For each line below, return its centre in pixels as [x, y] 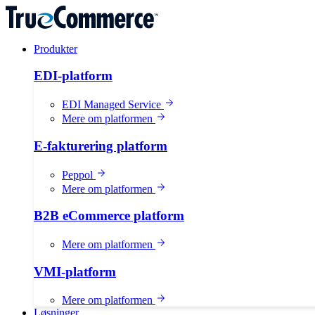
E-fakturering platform [101, 146]
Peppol [79, 174]
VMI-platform [75, 271]
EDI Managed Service [113, 105]
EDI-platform [73, 76]
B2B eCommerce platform [109, 216]
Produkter [56, 49]
